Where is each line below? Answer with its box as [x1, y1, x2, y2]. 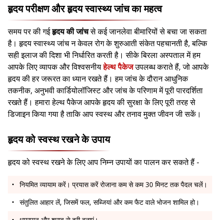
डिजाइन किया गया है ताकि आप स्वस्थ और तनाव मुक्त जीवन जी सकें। [8, 109, 201, 120]
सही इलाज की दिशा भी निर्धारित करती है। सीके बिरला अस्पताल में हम [8, 50, 200, 61]
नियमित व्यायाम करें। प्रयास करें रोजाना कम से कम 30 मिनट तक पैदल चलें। [20, 180, 207, 190]
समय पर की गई [8, 26, 52, 37]
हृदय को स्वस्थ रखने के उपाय [8, 133, 110, 146]
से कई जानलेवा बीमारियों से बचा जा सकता [88, 26, 207, 37]
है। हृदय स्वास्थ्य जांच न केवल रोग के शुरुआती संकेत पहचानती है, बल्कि [8, 38, 207, 49]
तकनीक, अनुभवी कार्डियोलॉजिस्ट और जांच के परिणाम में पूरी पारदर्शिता [8, 85, 203, 96]
